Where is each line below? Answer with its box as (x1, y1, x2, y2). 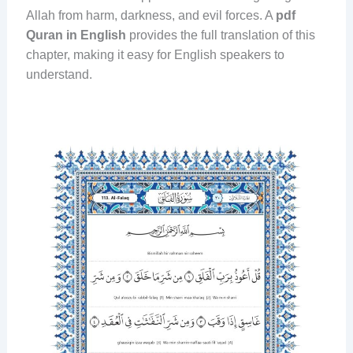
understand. (25, 67, 92, 81)
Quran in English (25, 28, 126, 42)
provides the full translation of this (125, 28, 315, 42)
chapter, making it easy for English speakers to (25, 47, 284, 61)
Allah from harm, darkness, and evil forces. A (25, 8, 276, 22)
